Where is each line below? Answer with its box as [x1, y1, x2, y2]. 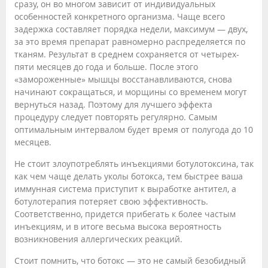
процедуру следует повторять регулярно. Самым [14, 111, 217, 123]
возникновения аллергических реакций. [14, 233, 182, 245]
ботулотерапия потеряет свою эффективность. [14, 196, 208, 208]
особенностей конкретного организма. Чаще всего [14, 11, 225, 23]
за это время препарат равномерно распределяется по [14, 36, 245, 48]
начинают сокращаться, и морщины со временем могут [14, 86, 247, 98]
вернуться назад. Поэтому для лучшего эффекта [14, 99, 212, 111]
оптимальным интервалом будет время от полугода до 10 [14, 124, 253, 136]
